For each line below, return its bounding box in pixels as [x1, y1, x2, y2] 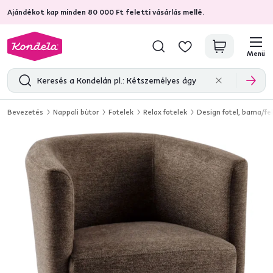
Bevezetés [7, 107, 43, 116]
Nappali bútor [53, 107, 99, 116]
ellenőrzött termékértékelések [115, 7, 205, 16]
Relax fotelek [143, 107, 187, 116]
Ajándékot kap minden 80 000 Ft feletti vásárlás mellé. [7, 7, 204, 16]
